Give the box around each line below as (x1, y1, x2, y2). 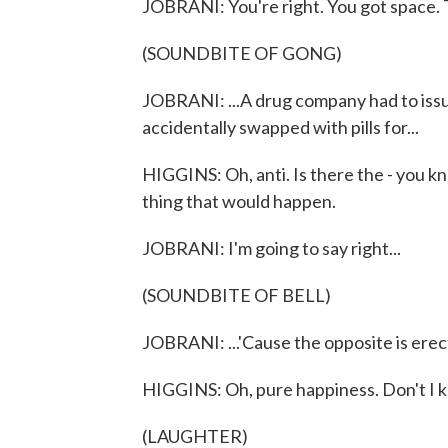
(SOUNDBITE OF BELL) (142, 284, 331, 306)
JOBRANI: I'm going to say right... (142, 237, 401, 259)
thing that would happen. (142, 190, 336, 212)
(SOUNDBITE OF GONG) (142, 42, 342, 64)
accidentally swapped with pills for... (142, 116, 419, 138)
